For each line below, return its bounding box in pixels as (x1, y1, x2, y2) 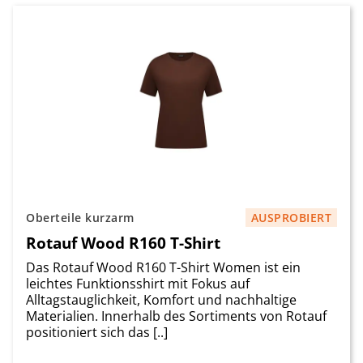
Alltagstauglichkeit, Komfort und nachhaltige (26, 291, 297, 309)
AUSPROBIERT (250, 210, 331, 225)
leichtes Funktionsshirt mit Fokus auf (26, 275, 250, 293)
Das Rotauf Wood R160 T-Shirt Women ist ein (26, 258, 301, 276)
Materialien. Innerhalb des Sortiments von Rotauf (26, 307, 327, 325)
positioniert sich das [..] (26, 323, 168, 341)
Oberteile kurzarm (26, 210, 135, 225)
